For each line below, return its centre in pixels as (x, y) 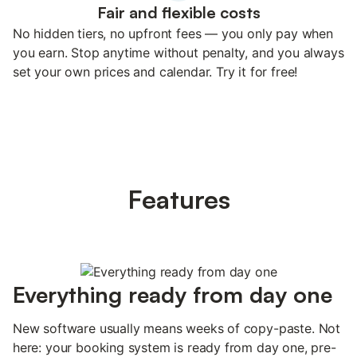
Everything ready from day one (173, 294)
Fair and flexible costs (178, 12)
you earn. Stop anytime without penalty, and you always (178, 52)
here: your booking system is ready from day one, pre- (175, 347)
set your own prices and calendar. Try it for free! (155, 71)
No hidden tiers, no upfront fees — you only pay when (173, 33)
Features (178, 199)
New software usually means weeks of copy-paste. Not (177, 328)
